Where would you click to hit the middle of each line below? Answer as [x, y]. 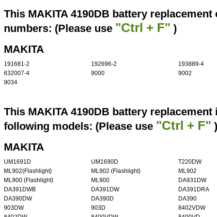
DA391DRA [194, 189]
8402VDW [192, 208]
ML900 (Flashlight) [29, 180]
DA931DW [192, 180]
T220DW [190, 162]
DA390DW [18, 198]
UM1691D [17, 162]
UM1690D [105, 162]
